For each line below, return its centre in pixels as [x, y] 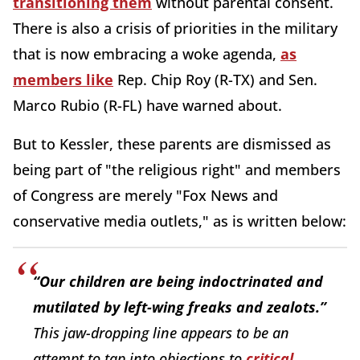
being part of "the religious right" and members [177, 169]
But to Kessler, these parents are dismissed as [172, 143]
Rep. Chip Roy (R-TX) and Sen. [215, 79]
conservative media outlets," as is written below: [180, 221]
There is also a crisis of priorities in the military [175, 28]
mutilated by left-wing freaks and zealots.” [180, 307]
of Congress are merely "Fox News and [145, 195]
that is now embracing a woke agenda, [147, 53]
